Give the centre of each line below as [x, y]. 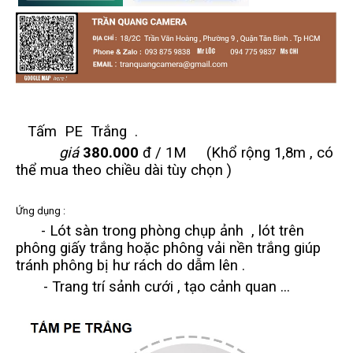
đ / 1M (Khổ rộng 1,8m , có [236, 152]
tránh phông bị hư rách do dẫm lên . [130, 265]
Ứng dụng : [42, 210]
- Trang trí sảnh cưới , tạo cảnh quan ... [153, 286]
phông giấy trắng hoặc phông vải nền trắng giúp [168, 248]
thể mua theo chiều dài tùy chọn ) [124, 170]
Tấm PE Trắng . [79, 131]
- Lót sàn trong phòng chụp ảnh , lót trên [173, 230]
